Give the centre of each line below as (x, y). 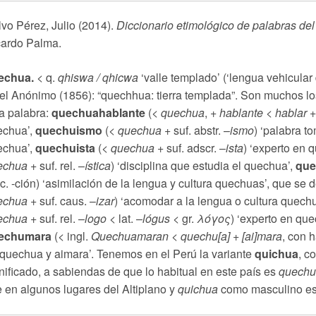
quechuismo (69, 130)
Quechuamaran (130, 236)
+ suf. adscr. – (190, 148)
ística (98, 165)
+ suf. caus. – (62, 201)
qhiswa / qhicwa (98, 77)
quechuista (64, 148)
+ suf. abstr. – (196, 130)
